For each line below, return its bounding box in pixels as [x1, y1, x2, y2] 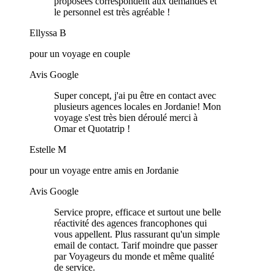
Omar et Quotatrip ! [54, 123, 130, 134]
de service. [54, 262, 95, 273]
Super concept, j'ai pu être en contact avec [54, 90, 216, 101]
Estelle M [29, 144, 66, 155]
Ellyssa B [29, 28, 66, 39]
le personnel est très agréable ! [54, 7, 170, 18]
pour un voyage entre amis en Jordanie [29, 165, 179, 176]
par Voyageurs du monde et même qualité [54, 251, 214, 262]
